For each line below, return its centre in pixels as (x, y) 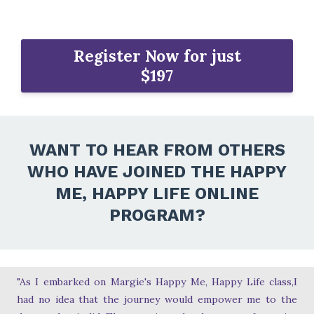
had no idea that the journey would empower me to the (157, 300)
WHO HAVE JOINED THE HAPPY (157, 172)
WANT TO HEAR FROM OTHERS (157, 150)
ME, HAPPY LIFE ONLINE (157, 194)
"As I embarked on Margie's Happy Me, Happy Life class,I (157, 282)
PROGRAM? (157, 216)
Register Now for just (157, 56)
